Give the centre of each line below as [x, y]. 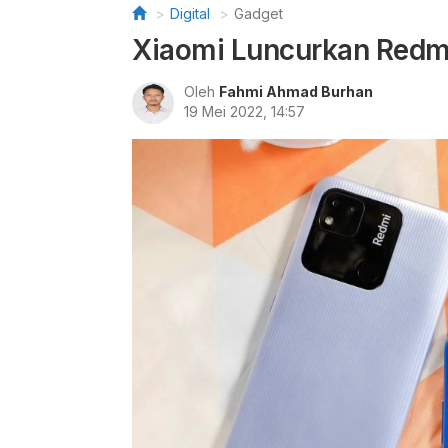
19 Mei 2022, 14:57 [244, 111]
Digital [190, 13]
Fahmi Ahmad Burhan [296, 91]
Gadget [258, 13]
